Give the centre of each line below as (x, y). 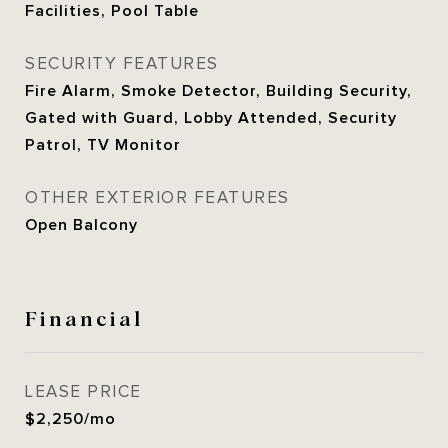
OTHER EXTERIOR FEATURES (157, 198)
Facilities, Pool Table (112, 11)
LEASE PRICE (83, 392)
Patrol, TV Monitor (103, 145)
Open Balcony (81, 225)
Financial (84, 317)
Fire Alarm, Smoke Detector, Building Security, (218, 91)
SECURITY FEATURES (122, 64)
